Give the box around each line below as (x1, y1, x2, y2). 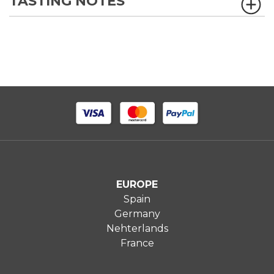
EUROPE (116, 179, 158, 191)
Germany (114, 208, 160, 220)
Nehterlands (106, 223, 168, 235)
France (120, 237, 154, 250)
